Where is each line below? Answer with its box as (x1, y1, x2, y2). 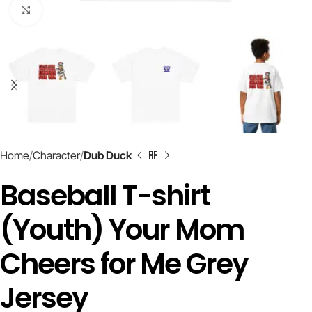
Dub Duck (84, 148, 132, 163)
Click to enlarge (41, 4, 111, 17)
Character (33, 148, 80, 163)
